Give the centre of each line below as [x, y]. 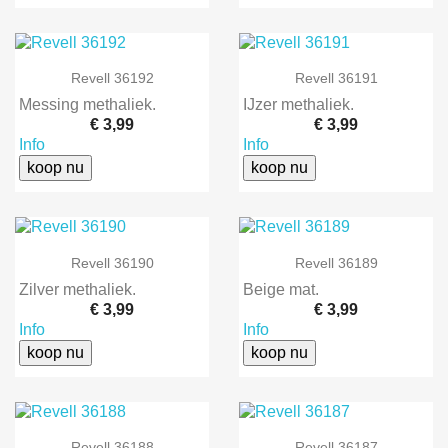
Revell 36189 [336, 262]
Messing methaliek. [87, 105]
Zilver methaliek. [77, 289]
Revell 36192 [112, 78]
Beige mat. [281, 289]
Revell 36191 [336, 78]
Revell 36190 [112, 262]
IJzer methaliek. [298, 105]
